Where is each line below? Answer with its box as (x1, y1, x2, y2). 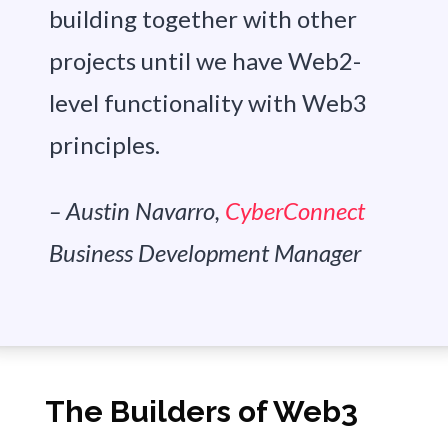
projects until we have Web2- (48, 46, 361, 76)
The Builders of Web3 (44, 394, 358, 430)
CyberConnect (224, 196, 365, 226)
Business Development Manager (48, 238, 361, 268)
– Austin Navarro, (48, 196, 225, 226)
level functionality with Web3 (48, 88, 367, 118)
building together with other (48, 4, 357, 34)
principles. (48, 130, 160, 160)
